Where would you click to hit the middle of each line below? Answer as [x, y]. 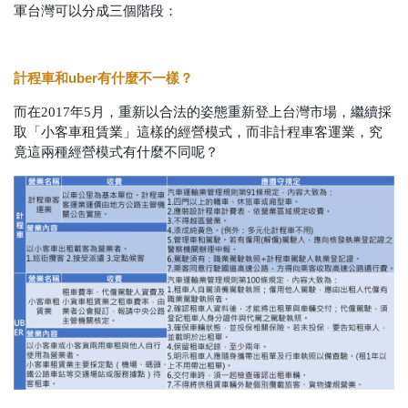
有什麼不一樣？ [145, 78]
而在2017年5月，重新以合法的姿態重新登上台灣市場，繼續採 [203, 112]
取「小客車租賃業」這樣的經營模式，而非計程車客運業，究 [198, 133]
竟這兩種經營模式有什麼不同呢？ [116, 153]
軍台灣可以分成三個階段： [96, 11]
